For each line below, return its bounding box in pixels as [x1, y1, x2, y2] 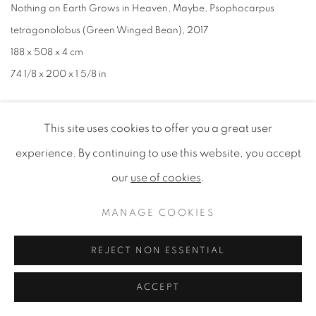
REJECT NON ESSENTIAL [90, 246, 226, 255]
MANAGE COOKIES [101, 207, 215, 218]
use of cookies [130, 172, 201, 184]
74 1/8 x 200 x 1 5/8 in [11, 68, 107, 80]
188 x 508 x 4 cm [11, 47, 83, 58]
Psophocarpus [209, 3, 274, 14]
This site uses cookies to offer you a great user [44, 123, 272, 135]
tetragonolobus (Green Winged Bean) [11, 25, 182, 36]
